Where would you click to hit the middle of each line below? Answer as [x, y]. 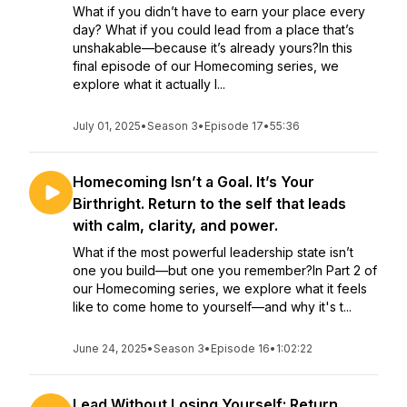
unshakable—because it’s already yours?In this [213, 48]
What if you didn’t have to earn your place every [219, 11]
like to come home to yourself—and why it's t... [212, 307]
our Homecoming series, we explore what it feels [220, 288]
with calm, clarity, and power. [175, 225]
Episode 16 [240, 348]
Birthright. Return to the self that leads [209, 203]
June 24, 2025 [110, 348]
